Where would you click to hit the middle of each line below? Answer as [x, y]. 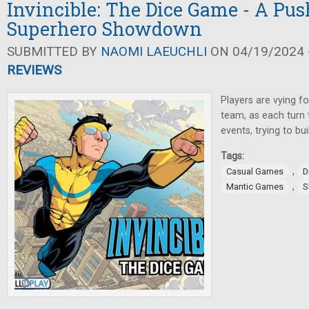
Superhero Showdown [104, 29]
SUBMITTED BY [54, 51]
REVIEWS [34, 70]
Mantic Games [255, 187]
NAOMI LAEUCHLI [154, 51]
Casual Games [255, 171]
